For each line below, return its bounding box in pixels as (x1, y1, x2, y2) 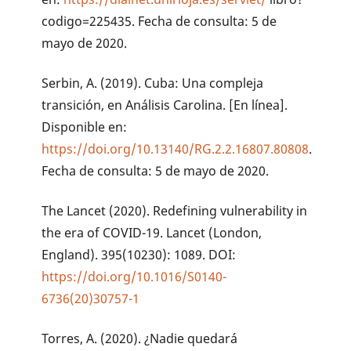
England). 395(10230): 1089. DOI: (42, 245, 237, 263)
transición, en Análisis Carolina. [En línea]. (42, 96, 288, 114)
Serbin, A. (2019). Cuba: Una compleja (42, 74, 264, 92)
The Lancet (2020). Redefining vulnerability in (42, 201, 308, 219)
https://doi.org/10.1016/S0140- (42, 267, 227, 285)
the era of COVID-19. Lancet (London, (42, 223, 262, 241)
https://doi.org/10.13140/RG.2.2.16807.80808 (42, 139, 309, 157)
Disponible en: (42, 118, 128, 136)
